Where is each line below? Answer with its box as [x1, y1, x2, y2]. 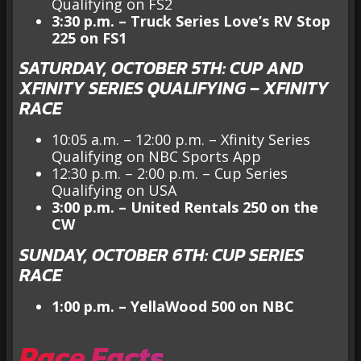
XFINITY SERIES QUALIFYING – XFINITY [19, 75, 329, 102]
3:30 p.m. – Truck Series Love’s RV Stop [52, 11, 330, 31]
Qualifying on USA [52, 180, 176, 201]
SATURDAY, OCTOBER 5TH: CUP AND [19, 55, 303, 82]
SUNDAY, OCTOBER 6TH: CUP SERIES [19, 241, 304, 268]
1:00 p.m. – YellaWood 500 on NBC [52, 296, 294, 316]
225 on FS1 [52, 28, 127, 48]
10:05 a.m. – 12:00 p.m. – [52, 130, 217, 150]
